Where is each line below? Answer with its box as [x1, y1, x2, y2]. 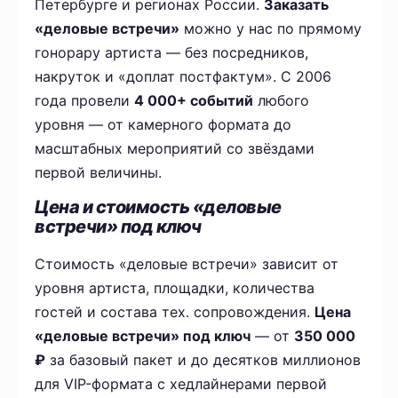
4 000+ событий [134, 92, 254, 110]
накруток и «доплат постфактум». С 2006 [35, 68, 332, 86]
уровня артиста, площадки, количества [35, 279, 315, 298]
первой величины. [35, 163, 163, 182]
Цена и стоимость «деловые [35, 196, 282, 219]
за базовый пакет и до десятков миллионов [45, 351, 362, 370]
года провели [35, 92, 135, 110]
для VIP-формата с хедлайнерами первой [35, 375, 328, 394]
